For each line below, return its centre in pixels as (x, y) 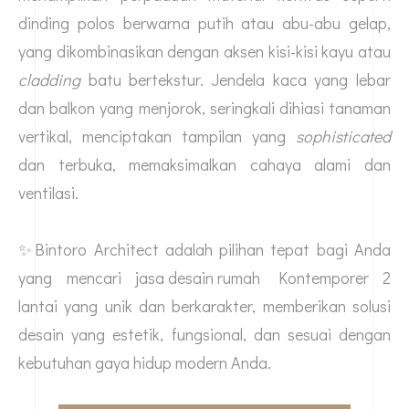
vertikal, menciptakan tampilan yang (157, 136)
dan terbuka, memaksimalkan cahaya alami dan (204, 165)
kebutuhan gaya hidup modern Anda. (145, 363)
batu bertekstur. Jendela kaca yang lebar (236, 80)
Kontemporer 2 (325, 278)
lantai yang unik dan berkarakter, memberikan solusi (204, 306)
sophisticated (343, 136)
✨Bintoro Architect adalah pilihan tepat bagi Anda (204, 250)
